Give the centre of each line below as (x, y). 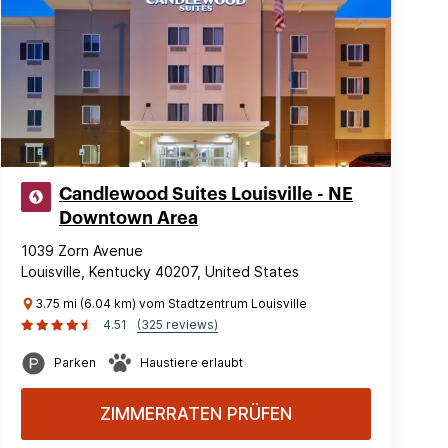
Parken (75, 362)
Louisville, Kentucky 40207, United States (160, 271)
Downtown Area (128, 218)
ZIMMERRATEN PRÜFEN (196, 414)
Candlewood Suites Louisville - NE (206, 194)
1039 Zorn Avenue (82, 250)
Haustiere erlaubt (191, 362)
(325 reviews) (177, 324)
